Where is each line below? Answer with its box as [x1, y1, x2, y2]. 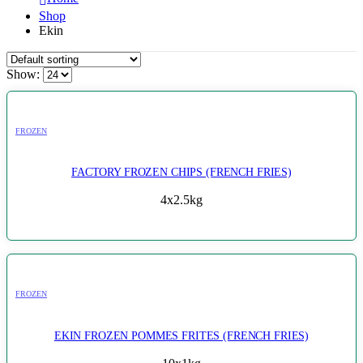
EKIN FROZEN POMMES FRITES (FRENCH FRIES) [53, 328, 310, 342]
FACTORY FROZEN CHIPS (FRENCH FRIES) [71, 165, 292, 179]
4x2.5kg [160, 193, 203, 207]
